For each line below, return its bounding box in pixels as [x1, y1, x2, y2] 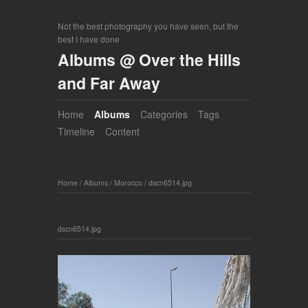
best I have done [58, 33, 120, 45]
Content [105, 124, 140, 139]
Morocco [114, 177, 142, 188]
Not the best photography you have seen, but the [58, 20, 239, 32]
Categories [140, 107, 188, 122]
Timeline [58, 124, 95, 139]
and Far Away [58, 71, 160, 94]
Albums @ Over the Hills [58, 48, 241, 71]
